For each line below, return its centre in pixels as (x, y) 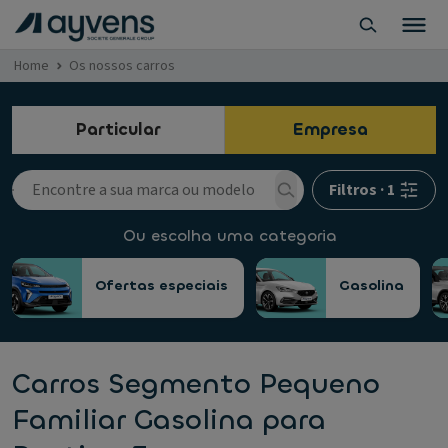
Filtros (353, 190)
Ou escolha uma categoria (230, 235)
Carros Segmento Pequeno (196, 384)
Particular (118, 129)
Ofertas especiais (161, 285)
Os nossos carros (122, 66)
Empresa (330, 129)
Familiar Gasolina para (169, 420)
